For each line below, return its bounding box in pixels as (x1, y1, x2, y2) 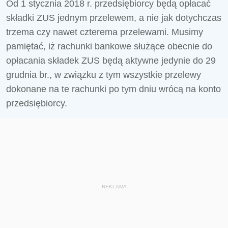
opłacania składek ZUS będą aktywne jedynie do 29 (6, 55, 216, 66)
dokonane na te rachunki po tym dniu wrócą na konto (6, 84, 221, 94)
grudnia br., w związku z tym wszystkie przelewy (6, 70, 201, 80)
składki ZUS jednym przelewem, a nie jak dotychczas (6, 13, 221, 23)
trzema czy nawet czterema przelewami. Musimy (6, 27, 203, 37)
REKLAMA (101, 184, 127, 189)
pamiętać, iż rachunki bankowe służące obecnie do (6, 41, 212, 51)
